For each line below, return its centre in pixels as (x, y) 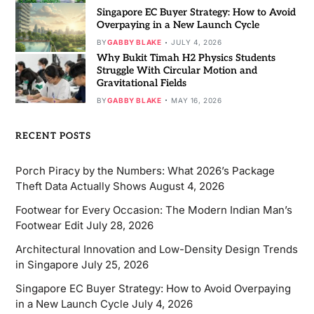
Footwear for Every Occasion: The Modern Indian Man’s (153, 210)
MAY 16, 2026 (197, 100)
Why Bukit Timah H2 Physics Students (186, 57)
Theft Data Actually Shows (81, 186)
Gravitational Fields (141, 83)
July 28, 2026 (120, 225)
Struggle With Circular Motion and (177, 70)
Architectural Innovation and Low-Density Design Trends (156, 249)
